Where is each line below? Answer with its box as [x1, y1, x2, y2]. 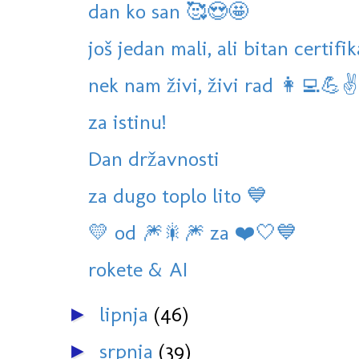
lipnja [99, 301, 154, 328]
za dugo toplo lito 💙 [88, 183, 268, 209]
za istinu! [88, 109, 166, 135]
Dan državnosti [88, 146, 220, 172]
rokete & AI [88, 256, 188, 283]
